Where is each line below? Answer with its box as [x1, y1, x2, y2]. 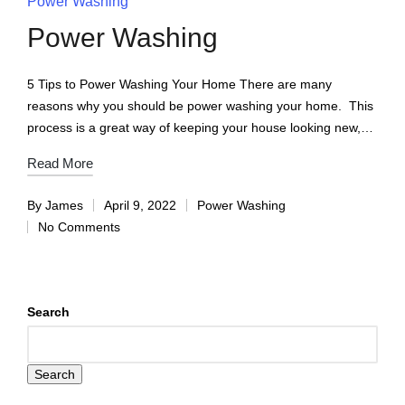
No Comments [38, 220, 120, 235]
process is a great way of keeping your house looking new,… [27, 120, 373, 136]
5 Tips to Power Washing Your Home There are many [27, 77, 332, 92]
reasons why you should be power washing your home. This [27, 99, 373, 114]
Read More [27, 155, 93, 172]
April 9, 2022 [104, 198, 176, 213]
